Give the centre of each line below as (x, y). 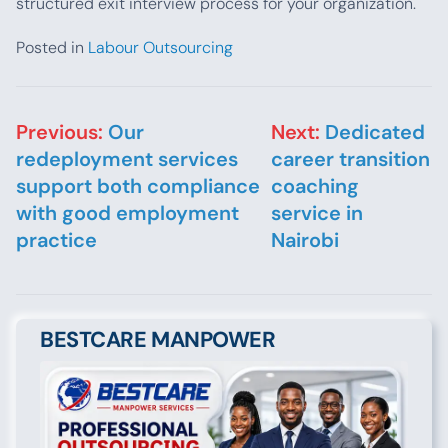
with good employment (127, 213)
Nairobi (304, 240)
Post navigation (106, 116)
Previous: (59, 132)
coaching (314, 186)
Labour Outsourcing (160, 47)
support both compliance (138, 186)
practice (56, 240)
